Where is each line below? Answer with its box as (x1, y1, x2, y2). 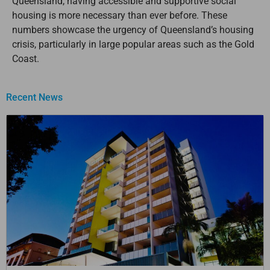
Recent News (6, 91, 63, 103)
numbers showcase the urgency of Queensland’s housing (12, 24, 254, 36)
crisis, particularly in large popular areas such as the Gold (12, 38, 254, 50)
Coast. (12, 52, 39, 64)
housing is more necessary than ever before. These (12, 9, 227, 21)
